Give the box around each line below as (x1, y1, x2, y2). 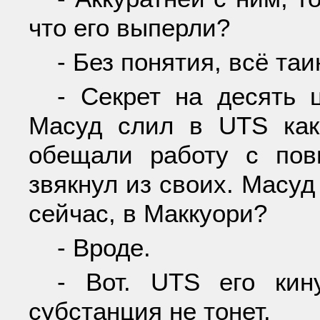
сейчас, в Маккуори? (29, 199, 267, 228)
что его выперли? (29, 13, 230, 41)
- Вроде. (57, 234, 151, 262)
